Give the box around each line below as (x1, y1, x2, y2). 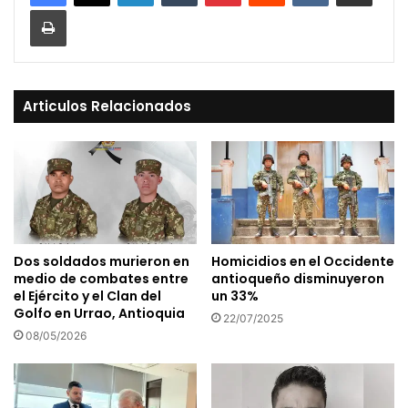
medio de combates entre (14, 270, 189, 289)
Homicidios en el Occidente (211, 252, 394, 271)
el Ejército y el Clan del (14, 287, 161, 306)
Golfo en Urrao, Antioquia (14, 304, 185, 323)
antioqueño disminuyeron (211, 270, 384, 289)
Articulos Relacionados (23, 96, 191, 116)
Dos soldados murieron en (14, 252, 189, 271)
